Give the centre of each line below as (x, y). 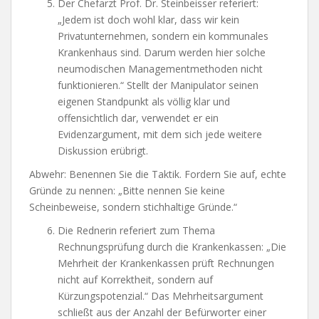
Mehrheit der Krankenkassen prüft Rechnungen (166, 263)
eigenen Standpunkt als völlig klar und (144, 101)
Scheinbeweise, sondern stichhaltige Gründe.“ (133, 206)
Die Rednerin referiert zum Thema (136, 230)
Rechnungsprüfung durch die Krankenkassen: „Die (172, 246)
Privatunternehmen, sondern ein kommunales (163, 36)
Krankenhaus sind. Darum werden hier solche (162, 52)
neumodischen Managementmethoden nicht (160, 68)
